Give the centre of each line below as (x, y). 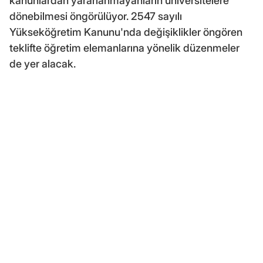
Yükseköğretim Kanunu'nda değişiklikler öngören (126, 32)
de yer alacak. (43, 63)
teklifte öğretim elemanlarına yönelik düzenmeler (124, 48)
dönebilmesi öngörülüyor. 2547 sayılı (96, 16)
